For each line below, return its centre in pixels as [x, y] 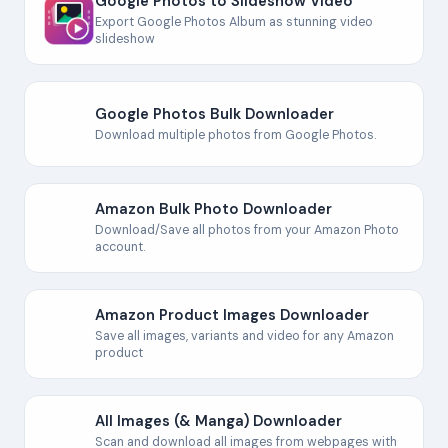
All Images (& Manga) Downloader [218, 421]
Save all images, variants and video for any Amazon [244, 336]
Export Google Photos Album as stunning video [234, 22]
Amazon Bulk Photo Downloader [213, 209]
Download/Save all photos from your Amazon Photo [247, 230]
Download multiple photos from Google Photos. [235, 134]
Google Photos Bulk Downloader [214, 113]
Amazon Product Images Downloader [232, 315]
